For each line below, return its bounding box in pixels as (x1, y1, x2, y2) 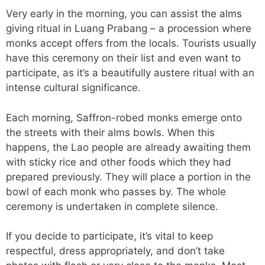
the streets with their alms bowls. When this (6, 126, 215, 138)
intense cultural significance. (6, 82, 141, 94)
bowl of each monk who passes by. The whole (6, 185, 226, 198)
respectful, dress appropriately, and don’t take (6, 245, 225, 257)
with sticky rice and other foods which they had (6, 156, 231, 168)
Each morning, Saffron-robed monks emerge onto (6, 111, 242, 124)
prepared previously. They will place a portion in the (6, 170, 251, 183)
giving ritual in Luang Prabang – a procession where (6, 22, 251, 35)
